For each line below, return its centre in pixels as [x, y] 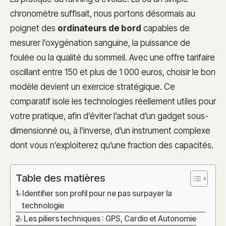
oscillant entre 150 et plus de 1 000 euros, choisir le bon [113, 72]
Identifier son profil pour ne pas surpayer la [97, 194]
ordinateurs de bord [99, 28]
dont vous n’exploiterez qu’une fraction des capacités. [112, 145]
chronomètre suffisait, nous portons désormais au [103, 13]
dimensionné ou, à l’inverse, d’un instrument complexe [110, 130]
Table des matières [61, 178]
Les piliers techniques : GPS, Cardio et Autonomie [110, 219]
